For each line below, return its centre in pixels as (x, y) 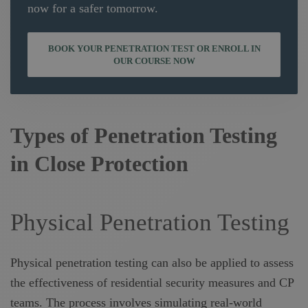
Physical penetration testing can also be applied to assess (152, 263)
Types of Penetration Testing (144, 136)
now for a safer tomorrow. (93, 9)
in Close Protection (99, 164)
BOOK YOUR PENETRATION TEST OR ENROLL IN (154, 48)
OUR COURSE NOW (154, 60)
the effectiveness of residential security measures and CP (152, 283)
